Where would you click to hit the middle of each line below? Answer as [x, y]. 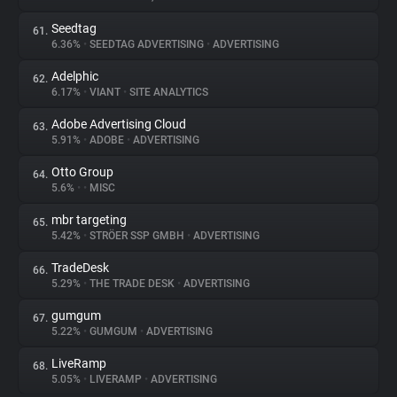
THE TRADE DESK [132, 284]
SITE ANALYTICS [167, 92]
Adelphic [75, 76]
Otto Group [82, 172]
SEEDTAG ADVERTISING [147, 44]
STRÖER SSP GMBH [137, 236]
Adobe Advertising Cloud [119, 124]
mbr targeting [89, 220]
